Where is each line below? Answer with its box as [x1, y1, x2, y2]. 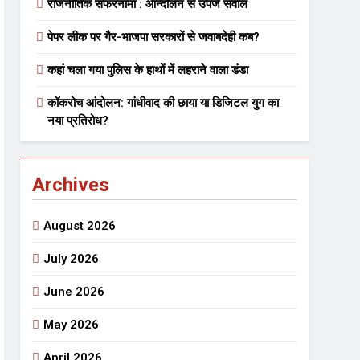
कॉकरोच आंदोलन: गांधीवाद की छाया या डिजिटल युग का [47, 96, 280, 110]
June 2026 [43, 284, 105, 299]
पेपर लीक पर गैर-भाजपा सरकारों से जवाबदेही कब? [47, 30, 260, 44]
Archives [32, 174, 110, 196]
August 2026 [43, 219, 117, 233]
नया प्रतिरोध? [47, 113, 109, 128]
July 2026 [43, 252, 100, 266]
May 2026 [43, 317, 100, 332]
